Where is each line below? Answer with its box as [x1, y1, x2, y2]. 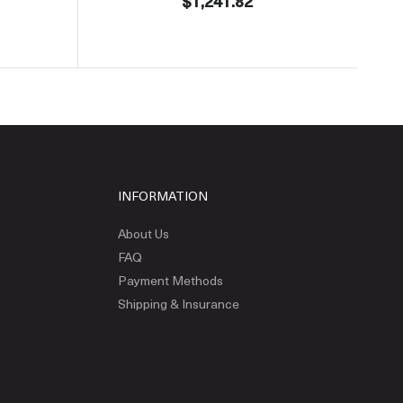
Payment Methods [117, 272, 223, 290]
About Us [117, 224, 169, 242]
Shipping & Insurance [117, 295, 239, 313]
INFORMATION [117, 187, 208, 205]
